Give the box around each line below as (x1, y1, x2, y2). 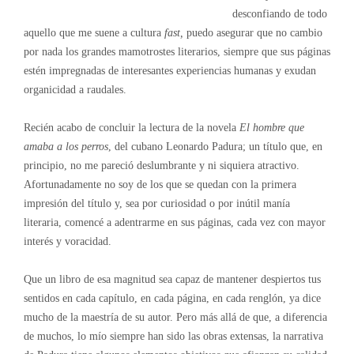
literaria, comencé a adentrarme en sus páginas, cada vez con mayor (23, 216, 326, 228)
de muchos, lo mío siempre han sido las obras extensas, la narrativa (23, 330, 323, 342)
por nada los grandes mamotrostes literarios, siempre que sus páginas (23, 45, 330, 58)
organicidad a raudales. (23, 83, 126, 96)
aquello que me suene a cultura (23, 26, 164, 39)
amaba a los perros (23, 140, 108, 153)
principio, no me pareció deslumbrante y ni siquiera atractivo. (23, 159, 299, 171)
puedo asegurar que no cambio (186, 26, 322, 39)
